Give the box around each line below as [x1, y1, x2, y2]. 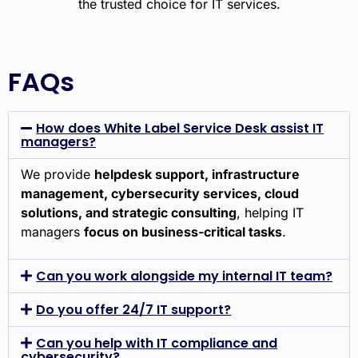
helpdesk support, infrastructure [94, 166, 300, 183]
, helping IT [237, 205, 304, 221]
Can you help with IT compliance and [36, 333, 278, 352]
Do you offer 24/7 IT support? [36, 300, 232, 319]
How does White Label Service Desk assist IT [36, 119, 324, 138]
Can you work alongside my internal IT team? [36, 266, 333, 285]
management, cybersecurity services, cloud [21, 185, 299, 202]
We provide [21, 166, 94, 183]
